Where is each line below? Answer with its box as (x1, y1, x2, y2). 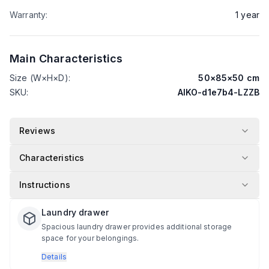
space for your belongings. (41, 234, 139, 243)
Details (41, 252, 67, 261)
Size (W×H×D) (10, 73, 68, 83)
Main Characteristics (10, 52, 123, 65)
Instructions (19, 180, 70, 190)
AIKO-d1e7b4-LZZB (177, 87, 259, 97)
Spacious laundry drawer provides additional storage (41, 222, 232, 231)
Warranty (10, 10, 46, 20)
